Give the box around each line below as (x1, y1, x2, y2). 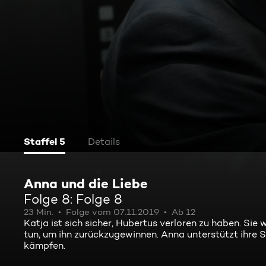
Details (88, 136, 120, 147)
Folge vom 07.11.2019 (66, 207, 159, 217)
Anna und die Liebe (24, 175, 148, 192)
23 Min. (24, 207, 53, 217)
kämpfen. (24, 240, 65, 251)
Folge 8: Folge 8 (24, 191, 122, 207)
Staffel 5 (24, 135, 65, 147)
